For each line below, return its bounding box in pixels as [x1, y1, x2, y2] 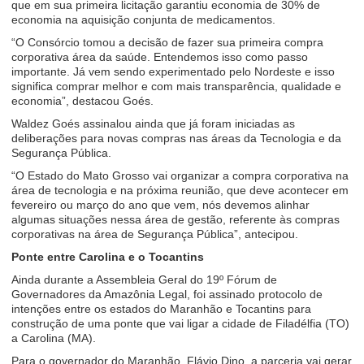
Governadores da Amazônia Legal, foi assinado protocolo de [11, 288, 323, 301]
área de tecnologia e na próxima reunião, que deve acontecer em [11, 184, 349, 197]
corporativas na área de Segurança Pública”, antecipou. [11, 227, 299, 240]
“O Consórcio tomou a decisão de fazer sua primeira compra [11, 36, 324, 49]
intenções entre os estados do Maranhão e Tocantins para [11, 302, 312, 315]
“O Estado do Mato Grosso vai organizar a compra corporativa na [11, 169, 349, 182]
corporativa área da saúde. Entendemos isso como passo [11, 50, 309, 63]
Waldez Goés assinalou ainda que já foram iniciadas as [11, 117, 296, 130]
